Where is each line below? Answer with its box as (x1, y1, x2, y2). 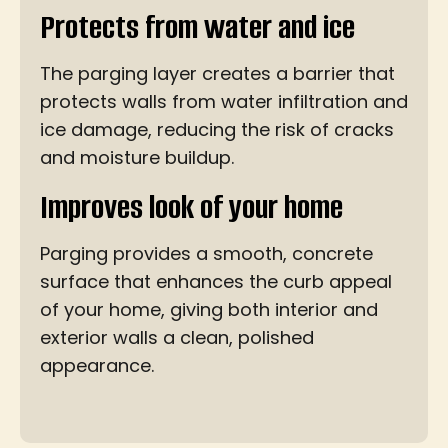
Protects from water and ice (40, 6, 355, 50)
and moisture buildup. (40, 145, 234, 171)
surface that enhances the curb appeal (40, 269, 392, 295)
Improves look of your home (40, 186, 343, 230)
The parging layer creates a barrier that (40, 61, 395, 87)
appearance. (40, 353, 154, 379)
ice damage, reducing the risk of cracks (40, 117, 394, 143)
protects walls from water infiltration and (40, 89, 408, 115)
